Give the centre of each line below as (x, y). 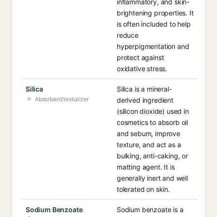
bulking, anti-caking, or (152, 156)
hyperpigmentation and (153, 46)
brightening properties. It (155, 13)
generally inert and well (152, 178)
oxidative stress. (142, 69)
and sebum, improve (148, 133)
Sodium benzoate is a (150, 209)
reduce (128, 35)
